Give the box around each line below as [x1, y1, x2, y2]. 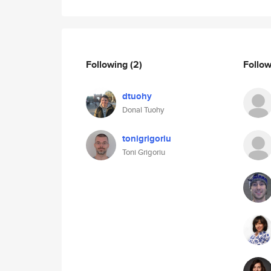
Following [86, 57, 130, 71]
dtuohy [122, 90, 152, 103]
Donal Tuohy [122, 104, 164, 116]
